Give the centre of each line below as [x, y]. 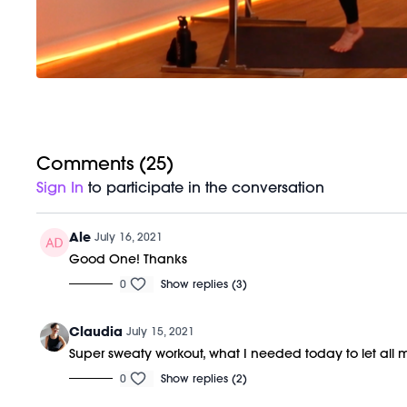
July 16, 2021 [129, 236]
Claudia [96, 331]
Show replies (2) [204, 378]
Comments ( [92, 163]
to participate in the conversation [204, 187]
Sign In [60, 187]
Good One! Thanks [129, 258]
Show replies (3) [204, 283]
